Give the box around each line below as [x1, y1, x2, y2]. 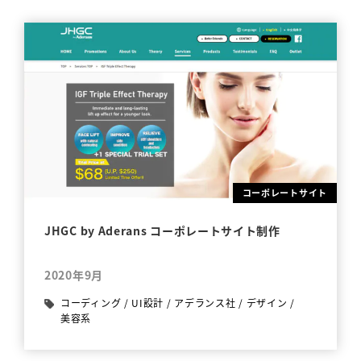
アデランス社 [174, 296, 236, 310]
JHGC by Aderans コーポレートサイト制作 [44, 222, 280, 239]
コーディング [60, 296, 122, 310]
